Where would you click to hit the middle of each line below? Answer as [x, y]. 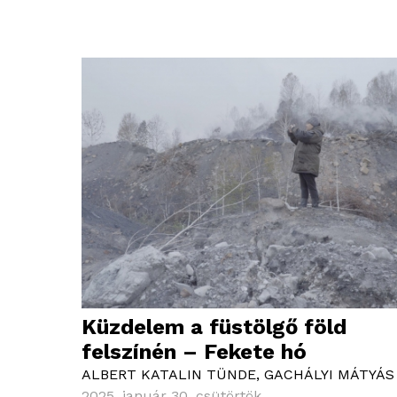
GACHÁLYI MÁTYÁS [329, 375]
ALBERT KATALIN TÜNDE [169, 375]
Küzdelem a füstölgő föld [214, 327]
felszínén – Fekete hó [194, 352]
